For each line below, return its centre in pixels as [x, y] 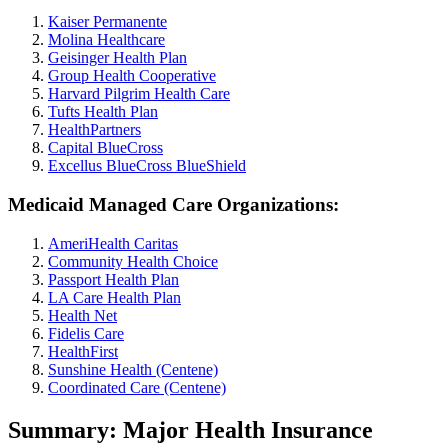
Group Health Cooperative [132, 76]
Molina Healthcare [106, 40]
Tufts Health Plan [103, 112]
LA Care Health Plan [114, 297]
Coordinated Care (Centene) [137, 387]
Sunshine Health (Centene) [133, 369]
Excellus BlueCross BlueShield [147, 166]
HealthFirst [83, 351]
